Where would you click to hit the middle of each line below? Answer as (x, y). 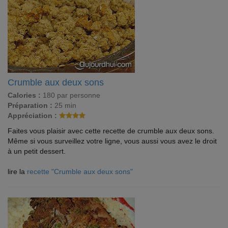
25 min (64, 105)
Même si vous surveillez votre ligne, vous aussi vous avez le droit (112, 141)
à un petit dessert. (37, 151)
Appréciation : (32, 116)
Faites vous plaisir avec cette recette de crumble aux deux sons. (111, 131)
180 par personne (70, 95)
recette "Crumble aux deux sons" (80, 172)
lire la (17, 172)
